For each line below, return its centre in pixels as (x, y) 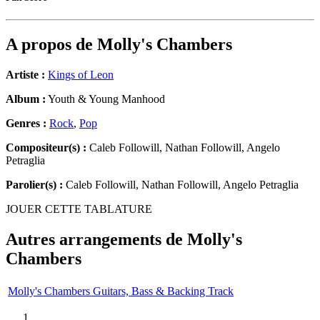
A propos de (51, 45)
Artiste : (25, 75)
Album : (26, 99)
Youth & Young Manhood (105, 99)
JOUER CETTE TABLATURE (79, 209)
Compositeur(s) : (46, 148)
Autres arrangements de (96, 240)
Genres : (27, 124)
